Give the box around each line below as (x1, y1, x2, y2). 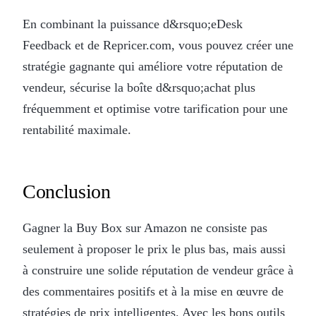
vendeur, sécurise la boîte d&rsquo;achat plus (23, 80, 255, 95)
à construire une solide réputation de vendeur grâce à (23, 262, 293, 277)
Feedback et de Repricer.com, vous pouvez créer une (23, 37, 293, 52)
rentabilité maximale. (23, 122, 131, 137)
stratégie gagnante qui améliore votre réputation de (23, 59, 283, 73)
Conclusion (23, 180, 111, 202)
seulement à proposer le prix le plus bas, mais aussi (23, 241, 286, 256)
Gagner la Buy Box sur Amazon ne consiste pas (23, 220, 267, 235)
